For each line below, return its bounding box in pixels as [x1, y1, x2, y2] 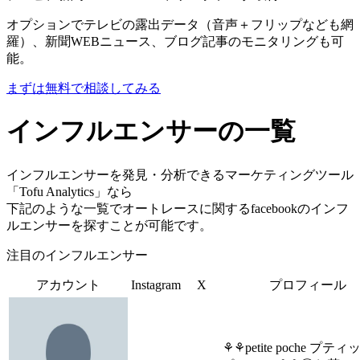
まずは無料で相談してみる [6, 80, 161, 95]
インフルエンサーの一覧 [6, 117, 296, 146]
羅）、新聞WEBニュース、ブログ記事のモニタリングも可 [6, 34, 344, 48]
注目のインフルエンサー [6, 247, 148, 262]
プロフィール [269, 278, 346, 292]
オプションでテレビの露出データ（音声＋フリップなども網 [6, 17, 354, 31]
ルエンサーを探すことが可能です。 [6, 218, 212, 232]
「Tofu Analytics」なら [6, 184, 133, 198]
